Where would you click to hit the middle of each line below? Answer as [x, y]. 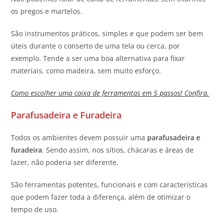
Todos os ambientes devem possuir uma [79, 137]
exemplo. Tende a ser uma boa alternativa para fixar [98, 58]
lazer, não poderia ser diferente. [66, 162]
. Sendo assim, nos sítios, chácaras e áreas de [118, 150]
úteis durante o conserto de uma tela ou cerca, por [96, 46]
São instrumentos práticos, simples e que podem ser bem [107, 33]
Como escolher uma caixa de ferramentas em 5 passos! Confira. [110, 93]
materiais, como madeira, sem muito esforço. [87, 70]
